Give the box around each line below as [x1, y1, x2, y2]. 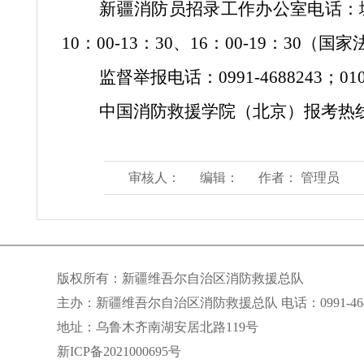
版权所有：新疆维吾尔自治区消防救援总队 [57, 271, 304, 285]
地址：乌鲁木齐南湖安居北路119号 [57, 320, 258, 334]
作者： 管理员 [258, 171, 340, 184]
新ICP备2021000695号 [57, 344, 181, 358]
